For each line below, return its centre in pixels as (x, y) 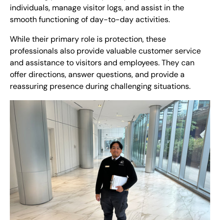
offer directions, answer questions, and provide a (97, 74)
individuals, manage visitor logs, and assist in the (97, 8)
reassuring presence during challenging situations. (100, 86)
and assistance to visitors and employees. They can (102, 63)
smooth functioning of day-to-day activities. (91, 19)
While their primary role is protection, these (88, 39)
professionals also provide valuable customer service (105, 51)
